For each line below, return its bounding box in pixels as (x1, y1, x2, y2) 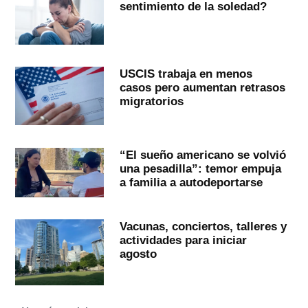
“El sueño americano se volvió (119, 147, 286, 162)
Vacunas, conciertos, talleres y (119, 219, 287, 234)
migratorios (119, 93, 184, 108)
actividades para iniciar (119, 233, 247, 247)
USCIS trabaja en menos (119, 66, 252, 80)
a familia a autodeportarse (119, 175, 263, 189)
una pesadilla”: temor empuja (119, 161, 281, 175)
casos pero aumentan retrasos (119, 80, 285, 94)
